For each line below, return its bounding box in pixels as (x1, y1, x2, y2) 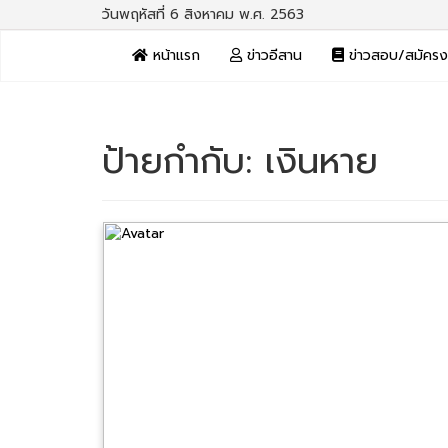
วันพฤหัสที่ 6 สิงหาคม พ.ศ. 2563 (102, 4, 304, 25)
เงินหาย (265, 134, 378, 188)
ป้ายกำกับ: (102, 134, 265, 188)
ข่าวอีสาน (242, 45, 302, 66)
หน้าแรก (148, 45, 200, 66)
